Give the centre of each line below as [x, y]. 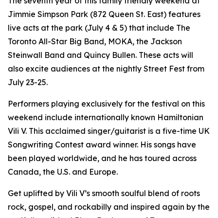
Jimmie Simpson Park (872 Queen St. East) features [104, 14]
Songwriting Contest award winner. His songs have [102, 145]
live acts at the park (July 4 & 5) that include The [99, 28]
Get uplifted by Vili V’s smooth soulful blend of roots [104, 193]
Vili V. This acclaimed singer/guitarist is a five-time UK [109, 131]
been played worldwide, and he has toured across [102, 158]
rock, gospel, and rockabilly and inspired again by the [109, 207]
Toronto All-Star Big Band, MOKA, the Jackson [95, 41]
